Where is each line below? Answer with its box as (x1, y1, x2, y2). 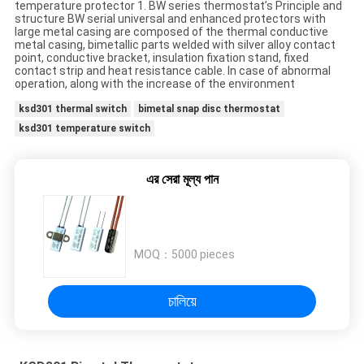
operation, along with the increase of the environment (14, 77, 295, 91)
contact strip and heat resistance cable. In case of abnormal (14, 64, 331, 78)
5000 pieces (171, 248, 235, 262)
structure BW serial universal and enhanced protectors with (14, 12, 326, 26)
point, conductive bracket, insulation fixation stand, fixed (14, 51, 309, 65)
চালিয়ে (167, 292, 197, 310)
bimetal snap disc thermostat (137, 103, 280, 115)
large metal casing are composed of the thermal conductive (14, 25, 328, 39)
